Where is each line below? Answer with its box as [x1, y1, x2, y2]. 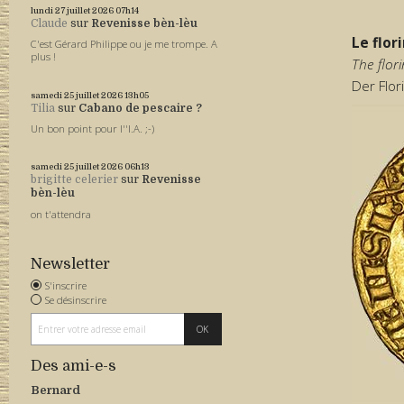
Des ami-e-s [31, 356, 117, 374]
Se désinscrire [45, 293, 107, 308]
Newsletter [31, 255, 111, 273]
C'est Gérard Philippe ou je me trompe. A [31, 37, 218, 51]
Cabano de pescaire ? [78, 101, 203, 115]
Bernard [31, 383, 81, 398]
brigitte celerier [31, 173, 119, 187]
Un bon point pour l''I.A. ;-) [31, 122, 155, 135]
